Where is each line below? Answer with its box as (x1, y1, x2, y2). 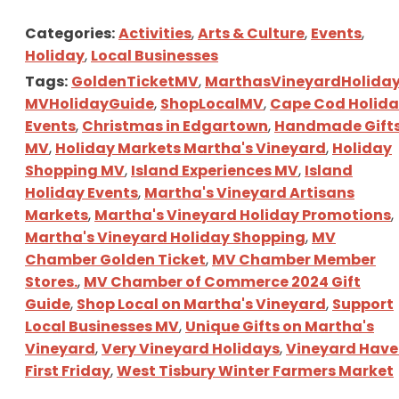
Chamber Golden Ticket (25, 248, 206, 270)
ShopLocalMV (160, 93, 264, 114)
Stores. (25, 271, 77, 292)
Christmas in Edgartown (82, 115, 268, 136)
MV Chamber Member (212, 248, 376, 270)
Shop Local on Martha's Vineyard (77, 293, 326, 314)
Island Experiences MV (131, 159, 298, 181)
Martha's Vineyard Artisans (144, 182, 354, 203)
